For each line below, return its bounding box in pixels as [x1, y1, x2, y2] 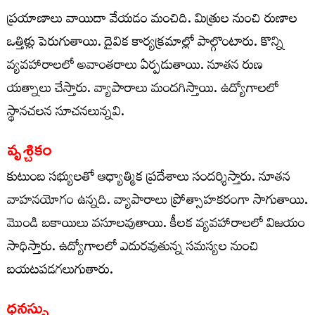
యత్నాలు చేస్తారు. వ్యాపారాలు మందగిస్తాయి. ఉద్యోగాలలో [7, 77, 278, 105]
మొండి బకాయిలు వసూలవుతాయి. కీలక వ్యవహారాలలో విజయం [7, 212, 305, 240]
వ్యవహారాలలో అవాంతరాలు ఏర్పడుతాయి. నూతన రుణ [7, 53, 263, 82]
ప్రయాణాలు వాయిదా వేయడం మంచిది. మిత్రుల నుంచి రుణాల [7, 7, 297, 35]
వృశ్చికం [7, 140, 52, 160]
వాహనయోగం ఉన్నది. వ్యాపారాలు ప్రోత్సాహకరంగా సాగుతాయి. [7, 188, 308, 217]
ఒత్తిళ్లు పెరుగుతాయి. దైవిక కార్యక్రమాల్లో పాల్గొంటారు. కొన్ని [7, 30, 284, 58]
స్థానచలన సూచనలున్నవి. [7, 100, 124, 128]
